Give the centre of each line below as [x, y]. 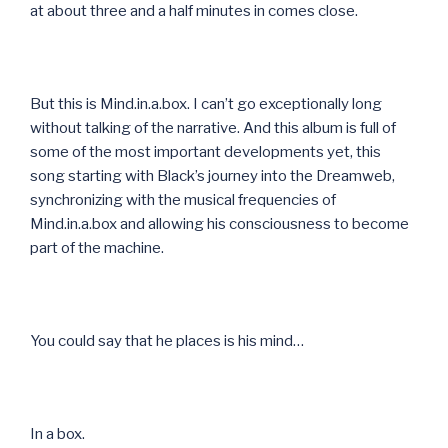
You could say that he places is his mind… [167, 340]
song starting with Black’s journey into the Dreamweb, [212, 175]
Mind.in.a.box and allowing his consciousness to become [219, 223]
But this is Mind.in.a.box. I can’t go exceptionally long [206, 103]
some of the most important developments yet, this [205, 151]
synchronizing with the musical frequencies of [183, 199]
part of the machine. [97, 247]
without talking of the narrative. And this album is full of [213, 127]
